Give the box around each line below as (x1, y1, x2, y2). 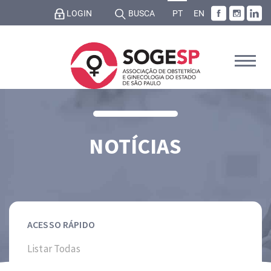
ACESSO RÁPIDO (27, 218, 95, 230)
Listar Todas (27, 242, 80, 255)
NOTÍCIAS (89, 132, 182, 160)
